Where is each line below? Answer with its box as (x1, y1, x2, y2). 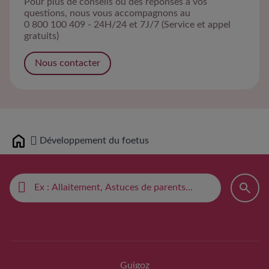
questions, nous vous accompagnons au (24, 8, 190, 18)
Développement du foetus (40, 136, 149, 146)
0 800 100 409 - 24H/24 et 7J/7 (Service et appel (24, 19, 231, 29)
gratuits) (24, 31, 59, 41)
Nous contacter (35, 58, 100, 68)
